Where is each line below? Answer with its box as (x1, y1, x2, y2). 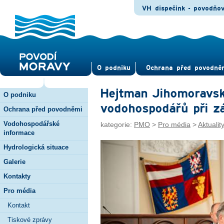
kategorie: (100, 120, 134, 128)
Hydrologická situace (3, 143, 68, 151)
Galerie (3, 157, 25, 165)
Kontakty (3, 172, 30, 180)
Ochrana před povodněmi (3, 105, 82, 113)
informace (3, 128, 34, 136)
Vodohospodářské (3, 119, 59, 127)
